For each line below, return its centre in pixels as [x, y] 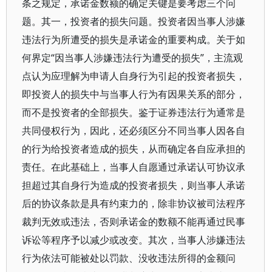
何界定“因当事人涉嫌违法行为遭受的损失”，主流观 [132, 58]
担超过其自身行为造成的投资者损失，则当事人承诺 [134, 185]
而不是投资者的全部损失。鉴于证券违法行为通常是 [134, 112]
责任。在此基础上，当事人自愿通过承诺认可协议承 [134, 167]
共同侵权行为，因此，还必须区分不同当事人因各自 [134, 131]
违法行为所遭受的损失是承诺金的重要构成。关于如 [134, 39]
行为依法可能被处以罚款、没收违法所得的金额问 [129, 258]
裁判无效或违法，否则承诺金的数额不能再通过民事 [134, 222]
